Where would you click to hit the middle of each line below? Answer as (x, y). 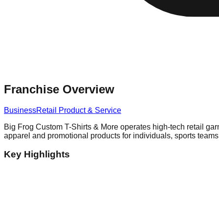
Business (20, 110)
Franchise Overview (59, 89)
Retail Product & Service (79, 110)
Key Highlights (37, 154)
